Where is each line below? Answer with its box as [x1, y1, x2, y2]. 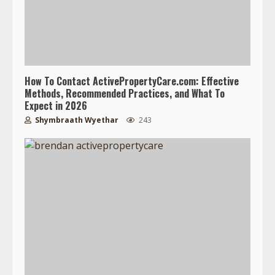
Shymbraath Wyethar [33, 114, 118, 125]
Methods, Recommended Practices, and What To [25, 85, 225, 101]
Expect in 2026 [25, 98, 87, 113]
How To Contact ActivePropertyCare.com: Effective [25, 73, 239, 88]
